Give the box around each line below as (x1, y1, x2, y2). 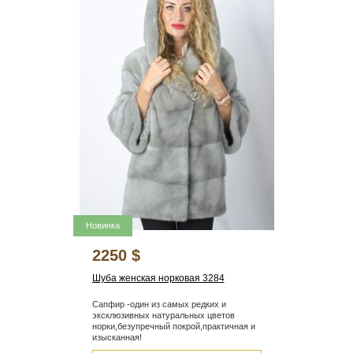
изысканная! (91, 333, 142, 343)
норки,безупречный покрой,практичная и (91, 321, 255, 332)
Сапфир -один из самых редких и (91, 299, 226, 310)
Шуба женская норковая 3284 (91, 273, 225, 284)
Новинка (85, 221, 120, 231)
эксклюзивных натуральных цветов (91, 310, 235, 321)
